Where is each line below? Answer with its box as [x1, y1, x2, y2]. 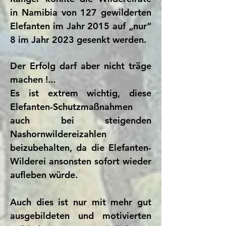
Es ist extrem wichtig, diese [10, 87, 151, 99]
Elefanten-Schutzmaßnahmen [10, 101, 133, 112]
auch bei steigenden [10, 115, 151, 126]
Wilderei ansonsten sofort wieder [10, 155, 151, 167]
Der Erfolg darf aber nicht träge [10, 60, 151, 72]
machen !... [10, 74, 55, 85]
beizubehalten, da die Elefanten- [10, 142, 151, 153]
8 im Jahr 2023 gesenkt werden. [10, 34, 146, 45]
